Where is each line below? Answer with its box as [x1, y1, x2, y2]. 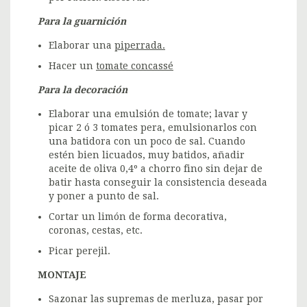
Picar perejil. [49, 245, 110, 257]
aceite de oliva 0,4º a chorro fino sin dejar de [49, 163, 262, 175]
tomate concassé [96, 60, 173, 72]
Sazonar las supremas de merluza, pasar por [49, 293, 263, 305]
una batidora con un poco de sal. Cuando [49, 136, 245, 147]
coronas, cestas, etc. [49, 225, 143, 236]
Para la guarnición [38, 16, 126, 27]
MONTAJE [38, 269, 86, 281]
